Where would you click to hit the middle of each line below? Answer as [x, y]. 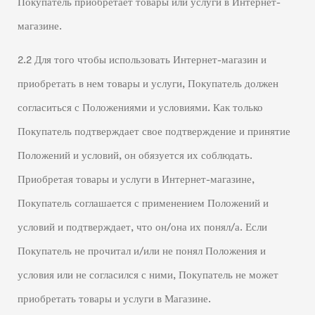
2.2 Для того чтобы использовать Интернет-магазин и [142, 60]
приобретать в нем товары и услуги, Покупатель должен [148, 84]
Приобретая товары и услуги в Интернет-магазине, [136, 180]
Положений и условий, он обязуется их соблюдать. [135, 156]
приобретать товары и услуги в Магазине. [114, 300]
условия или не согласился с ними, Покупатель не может [148, 276]
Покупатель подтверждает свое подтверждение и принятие [154, 132]
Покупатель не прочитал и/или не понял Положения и [141, 252]
